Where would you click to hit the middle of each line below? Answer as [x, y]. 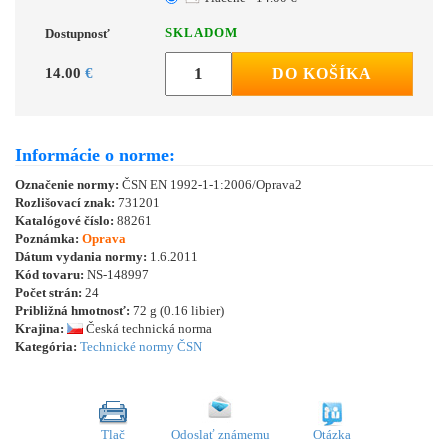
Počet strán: [48, 292]
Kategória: [46, 346]
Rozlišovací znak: [66, 202]
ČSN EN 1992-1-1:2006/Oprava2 [212, 184]
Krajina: [41, 328]
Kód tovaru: [51, 274]
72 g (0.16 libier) [177, 310]
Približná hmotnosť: [72, 310]
